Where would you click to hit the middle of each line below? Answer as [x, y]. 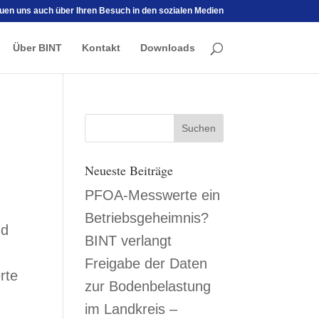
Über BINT [37, 48]
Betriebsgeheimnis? [147, 218]
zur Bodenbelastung [148, 286]
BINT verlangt [129, 241]
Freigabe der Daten [146, 263]
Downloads [167, 48]
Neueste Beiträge [129, 170]
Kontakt [101, 48]
